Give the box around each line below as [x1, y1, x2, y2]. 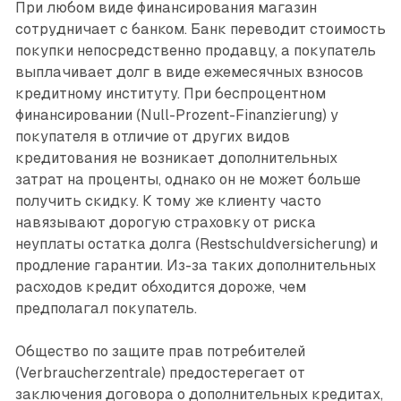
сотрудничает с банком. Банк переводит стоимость [14, 21, 386, 38]
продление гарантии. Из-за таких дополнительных [14, 257, 376, 275]
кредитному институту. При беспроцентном [14, 85, 326, 103]
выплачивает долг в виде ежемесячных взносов [14, 64, 363, 81]
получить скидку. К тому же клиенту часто [14, 192, 321, 210]
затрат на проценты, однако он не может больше [14, 171, 361, 189]
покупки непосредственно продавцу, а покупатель [14, 42, 376, 60]
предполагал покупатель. [14, 300, 197, 318]
